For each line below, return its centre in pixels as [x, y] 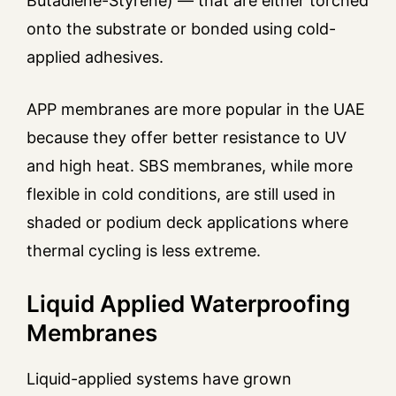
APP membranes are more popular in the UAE [196, 110]
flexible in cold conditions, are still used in [181, 194]
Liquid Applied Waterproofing [188, 304]
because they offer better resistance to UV [187, 138]
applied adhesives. [95, 57]
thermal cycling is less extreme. [144, 251]
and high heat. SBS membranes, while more [190, 166]
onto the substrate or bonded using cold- [181, 29]
